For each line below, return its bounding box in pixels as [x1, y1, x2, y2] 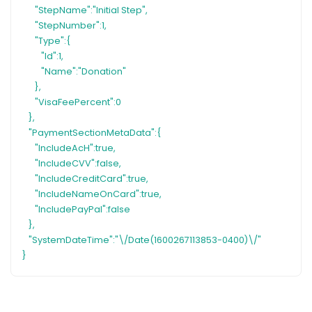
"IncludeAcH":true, [35, 142, 116, 155]
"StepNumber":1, [35, 19, 107, 32]
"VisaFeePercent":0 [35, 96, 121, 109]
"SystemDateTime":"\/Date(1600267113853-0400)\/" [29, 234, 261, 247]
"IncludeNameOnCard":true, [35, 188, 162, 201]
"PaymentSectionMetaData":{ [29, 127, 161, 139]
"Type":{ [35, 35, 70, 47]
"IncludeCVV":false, [35, 157, 121, 170]
